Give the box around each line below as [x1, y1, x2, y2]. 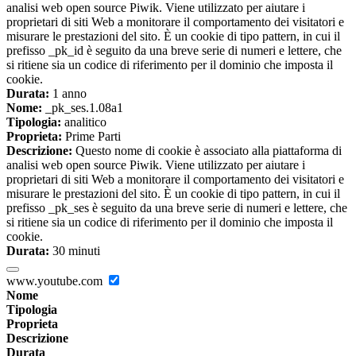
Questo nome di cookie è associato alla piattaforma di [72, 144, 342, 158]
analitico [61, 115, 106, 130]
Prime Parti [62, 130, 121, 144]
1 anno [49, 87, 87, 101]
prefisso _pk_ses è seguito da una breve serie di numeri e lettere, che [6, 201, 347, 215]
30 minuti [49, 244, 100, 258]
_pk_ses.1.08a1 [42, 101, 123, 115]
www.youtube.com [6, 274, 106, 288]
